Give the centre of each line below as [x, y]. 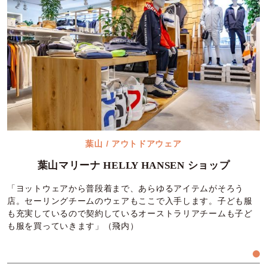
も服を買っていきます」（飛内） [73, 226]
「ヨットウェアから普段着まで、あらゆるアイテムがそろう [125, 188]
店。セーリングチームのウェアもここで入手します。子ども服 [130, 201]
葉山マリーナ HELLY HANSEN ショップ [133, 165]
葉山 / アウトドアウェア [133, 143]
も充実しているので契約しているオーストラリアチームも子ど [130, 213]
